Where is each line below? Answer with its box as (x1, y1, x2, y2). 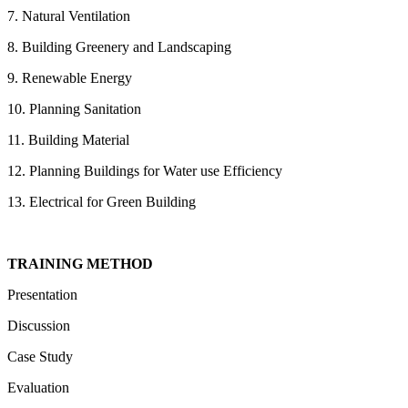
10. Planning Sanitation (7, 100, 141, 117)
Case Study (7, 348, 73, 364)
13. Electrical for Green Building (7, 193, 196, 209)
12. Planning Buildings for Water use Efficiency (7, 162, 282, 178)
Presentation (7, 286, 77, 302)
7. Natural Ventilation (7, 7, 130, 24)
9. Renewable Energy (7, 69, 132, 86)
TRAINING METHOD (7, 255, 153, 271)
